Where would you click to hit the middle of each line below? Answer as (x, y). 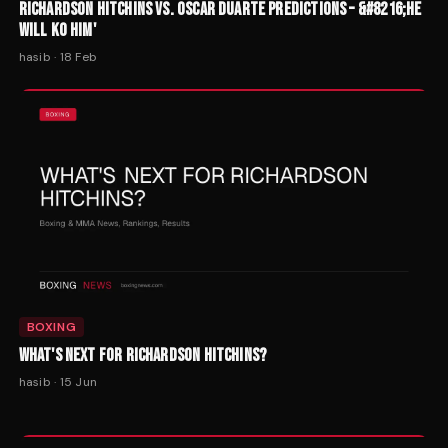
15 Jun (78, 381)
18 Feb (78, 56)
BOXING (51, 326)
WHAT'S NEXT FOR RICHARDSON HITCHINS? (142, 355)
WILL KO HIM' (57, 30)
